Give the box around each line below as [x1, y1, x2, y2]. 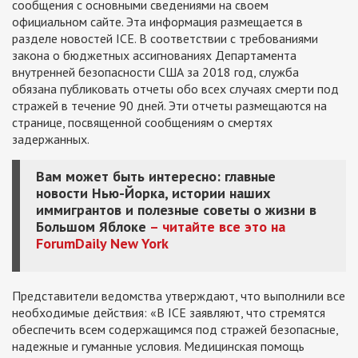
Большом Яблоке [36, 217, 146, 236]
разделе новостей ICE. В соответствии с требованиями [12, 30, 318, 46]
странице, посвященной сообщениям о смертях [12, 113, 272, 130]
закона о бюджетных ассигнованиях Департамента [12, 46, 296, 63]
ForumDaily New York [36, 233, 169, 253]
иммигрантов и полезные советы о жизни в [36, 200, 316, 219]
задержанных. [12, 130, 89, 147]
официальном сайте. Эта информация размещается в [12, 13, 303, 30]
